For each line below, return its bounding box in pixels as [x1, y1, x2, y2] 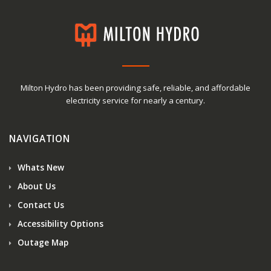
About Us [15, 180, 56, 192]
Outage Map [15, 236, 68, 248]
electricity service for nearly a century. [66, 94, 205, 106]
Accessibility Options [15, 217, 103, 229]
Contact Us [15, 198, 64, 211]
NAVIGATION [9, 132, 70, 145]
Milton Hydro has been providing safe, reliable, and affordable [21, 82, 250, 93]
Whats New [15, 161, 64, 173]
